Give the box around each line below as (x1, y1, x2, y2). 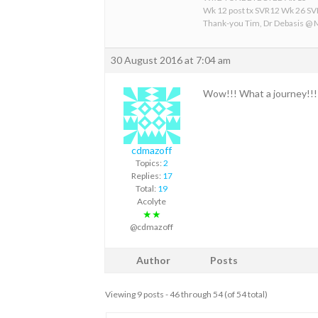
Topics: (135, 157, 163, 168)
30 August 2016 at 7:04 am (111, 53, 231, 66)
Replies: (131, 170, 163, 181)
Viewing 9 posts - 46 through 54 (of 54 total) (105, 288, 268, 300)
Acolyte (137, 195, 166, 207)
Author (136, 253, 170, 266)
